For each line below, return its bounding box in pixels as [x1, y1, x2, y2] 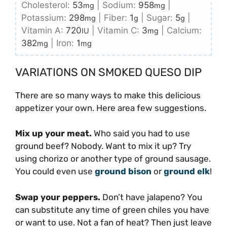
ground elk [164, 166, 210, 177]
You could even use [15, 166, 95, 177]
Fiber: [104, 12, 130, 23]
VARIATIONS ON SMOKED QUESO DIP [15, 65, 202, 79]
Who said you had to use [94, 128, 190, 139]
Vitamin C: [97, 25, 142, 35]
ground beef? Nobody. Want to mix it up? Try [15, 141, 191, 152]
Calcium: [167, 25, 202, 35]
